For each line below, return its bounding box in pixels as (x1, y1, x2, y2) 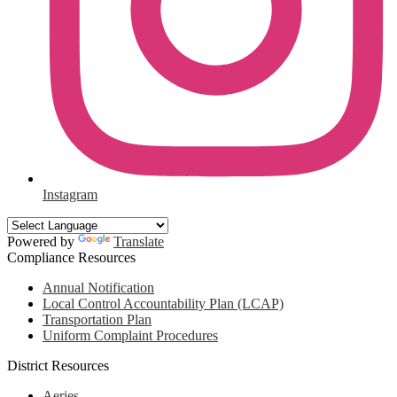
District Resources (7, 357, 109, 373)
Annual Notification (43, 279, 154, 295)
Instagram (43, 186, 97, 202)
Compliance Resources (7, 249, 136, 265)
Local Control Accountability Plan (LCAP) (43, 295, 284, 311)
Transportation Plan (43, 311, 152, 327)
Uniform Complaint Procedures (43, 327, 218, 343)
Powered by (7, 233, 78, 249)
